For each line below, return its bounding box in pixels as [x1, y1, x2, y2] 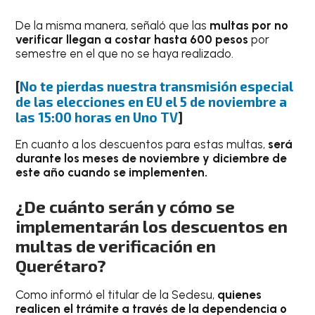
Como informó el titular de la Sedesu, [15, 288, 215, 302]
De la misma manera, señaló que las [15, 18, 210, 33]
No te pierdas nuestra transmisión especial [20, 77, 294, 94]
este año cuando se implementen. [15, 165, 208, 179]
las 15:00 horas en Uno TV [15, 108, 179, 125]
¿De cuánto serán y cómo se [15, 196, 236, 217]
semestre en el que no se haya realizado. [15, 46, 234, 61]
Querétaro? [15, 255, 107, 276]
